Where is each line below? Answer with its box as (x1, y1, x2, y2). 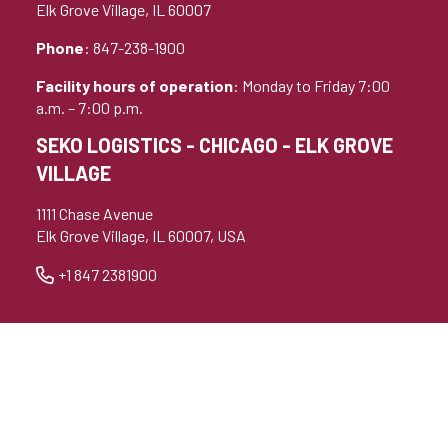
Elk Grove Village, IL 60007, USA (36, 225, 246, 245)
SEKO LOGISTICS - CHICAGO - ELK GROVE (36, 132, 393, 157)
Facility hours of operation (36, 75, 233, 95)
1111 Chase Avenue (36, 203, 153, 223)
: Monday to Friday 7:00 (233, 75, 390, 95)
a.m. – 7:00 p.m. (36, 97, 143, 117)
